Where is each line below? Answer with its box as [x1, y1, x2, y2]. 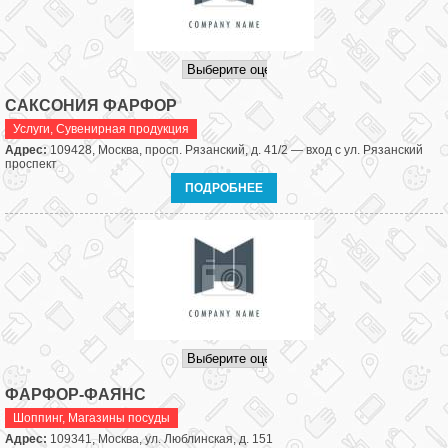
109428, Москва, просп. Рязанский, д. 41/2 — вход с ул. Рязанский [50, 143, 423, 157]
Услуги [13, 122, 50, 136]
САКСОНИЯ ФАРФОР [5, 97, 177, 114]
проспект [5, 157, 57, 171]
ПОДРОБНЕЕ [185, 181, 263, 195]
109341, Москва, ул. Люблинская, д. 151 [50, 432, 273, 446]
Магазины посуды [68, 411, 170, 425]
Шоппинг [13, 411, 62, 425]
